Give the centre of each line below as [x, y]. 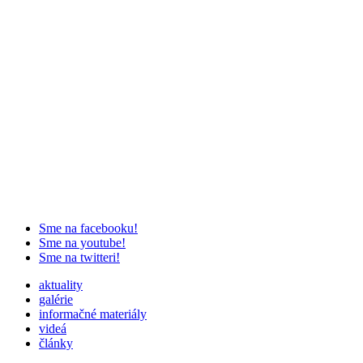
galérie [56, 299]
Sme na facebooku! [88, 228]
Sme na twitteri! [79, 257]
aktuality [61, 284]
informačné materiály [93, 314]
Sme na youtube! [82, 242]
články [56, 343]
